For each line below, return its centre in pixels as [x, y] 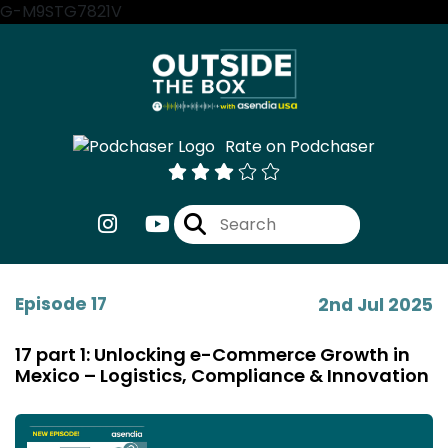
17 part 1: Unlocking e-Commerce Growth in [212, 354]
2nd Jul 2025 [375, 304]
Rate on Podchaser [300, 146]
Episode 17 [61, 303]
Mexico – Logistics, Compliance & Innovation [222, 375]
